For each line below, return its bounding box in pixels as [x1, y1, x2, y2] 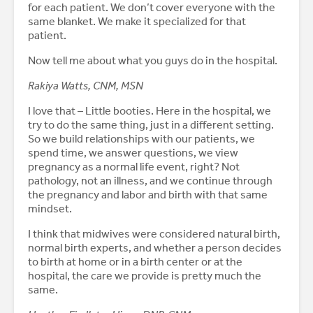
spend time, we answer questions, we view [28, 146, 238, 160]
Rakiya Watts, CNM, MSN [28, 79, 145, 93]
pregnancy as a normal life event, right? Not [28, 160, 240, 174]
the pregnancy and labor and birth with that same [28, 188, 268, 202]
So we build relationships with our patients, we [28, 132, 255, 146]
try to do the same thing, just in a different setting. [28, 118, 274, 132]
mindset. [28, 202, 74, 216]
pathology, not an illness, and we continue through [28, 174, 272, 188]
